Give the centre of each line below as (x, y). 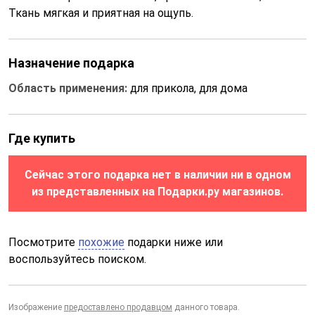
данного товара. (206, 307)
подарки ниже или (174, 242)
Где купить (42, 138)
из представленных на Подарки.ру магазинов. (157, 192)
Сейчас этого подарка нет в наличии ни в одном (157, 175)
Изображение (36, 307)
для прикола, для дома (189, 88)
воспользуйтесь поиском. (77, 259)
